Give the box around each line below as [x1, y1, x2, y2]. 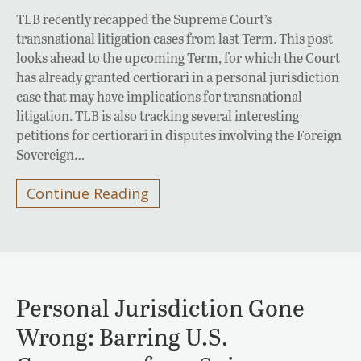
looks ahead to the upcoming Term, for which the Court [16, 48, 340, 67]
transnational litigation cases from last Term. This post [16, 28, 333, 48]
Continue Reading [27, 183, 149, 203]
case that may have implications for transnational [16, 86, 302, 106]
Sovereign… [16, 144, 85, 164]
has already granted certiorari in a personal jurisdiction [16, 67, 339, 86]
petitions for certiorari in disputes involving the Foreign [16, 125, 342, 144]
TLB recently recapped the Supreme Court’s [16, 9, 272, 28]
